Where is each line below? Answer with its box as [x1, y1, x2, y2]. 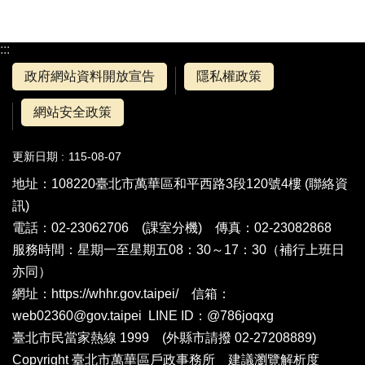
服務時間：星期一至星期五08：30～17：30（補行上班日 [12, 243, 345, 257]
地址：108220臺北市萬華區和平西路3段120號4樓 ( [12, 177, 309, 191]
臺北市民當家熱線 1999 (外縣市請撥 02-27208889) [12, 331, 316, 345]
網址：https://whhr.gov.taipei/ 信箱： [12, 287, 231, 301]
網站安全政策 [33, 105, 112, 119]
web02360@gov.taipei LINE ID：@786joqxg [12, 309, 274, 323]
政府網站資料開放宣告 [24, 69, 155, 83]
